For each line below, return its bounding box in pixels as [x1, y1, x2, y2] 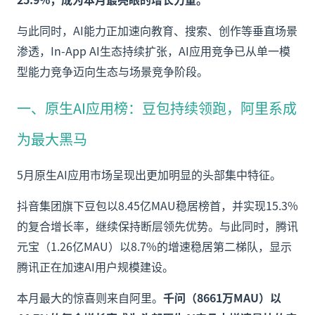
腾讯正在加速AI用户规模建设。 [17, 258, 174, 275]
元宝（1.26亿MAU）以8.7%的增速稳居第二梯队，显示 [17, 238, 292, 255]
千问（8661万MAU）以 [163, 289, 281, 306]
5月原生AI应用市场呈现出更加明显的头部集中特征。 [17, 166, 281, 183]
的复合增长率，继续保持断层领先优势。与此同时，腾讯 [17, 217, 298, 234]
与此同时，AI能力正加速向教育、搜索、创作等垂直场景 [17, 22, 297, 39]
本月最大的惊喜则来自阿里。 [17, 289, 163, 306]
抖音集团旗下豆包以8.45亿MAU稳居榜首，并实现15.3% [17, 197, 298, 214]
